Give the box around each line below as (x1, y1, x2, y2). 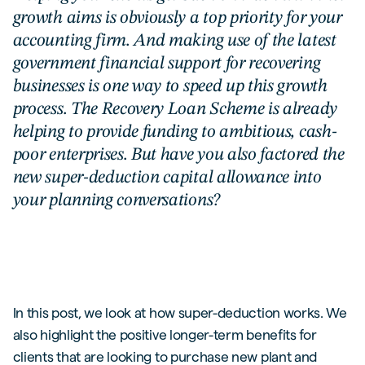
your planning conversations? (12, 191, 220, 209)
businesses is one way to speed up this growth (12, 77, 328, 95)
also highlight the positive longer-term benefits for (12, 326, 317, 342)
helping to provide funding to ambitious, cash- (12, 122, 337, 141)
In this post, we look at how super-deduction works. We (12, 304, 347, 320)
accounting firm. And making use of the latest (12, 31, 336, 50)
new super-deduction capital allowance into (12, 168, 322, 187)
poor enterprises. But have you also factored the (12, 145, 345, 164)
